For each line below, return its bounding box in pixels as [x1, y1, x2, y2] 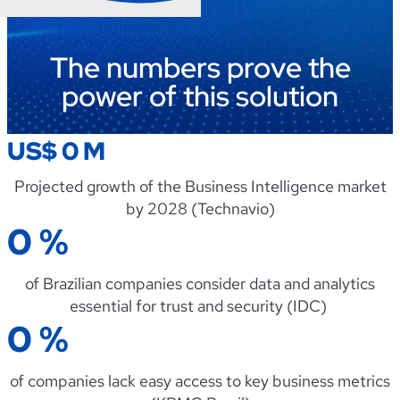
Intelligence [250, 176, 334, 197]
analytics [313, 273, 375, 295]
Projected [13, 176, 83, 197]
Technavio [196, 198, 269, 220]
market [337, 176, 387, 197]
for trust [132, 296, 197, 317]
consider [186, 273, 246, 295]
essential [70, 296, 132, 317]
